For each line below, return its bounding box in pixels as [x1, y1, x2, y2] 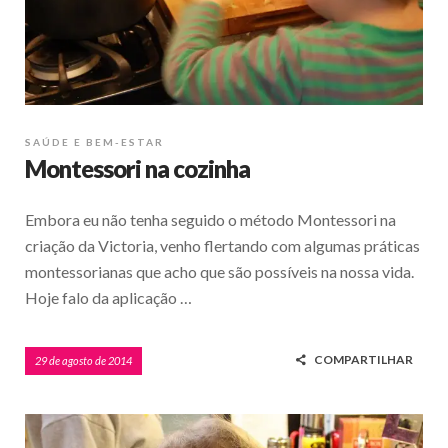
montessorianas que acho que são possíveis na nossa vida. [25, 262, 414, 282]
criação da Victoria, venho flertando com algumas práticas [25, 236, 420, 256]
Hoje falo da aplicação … [25, 288, 192, 308]
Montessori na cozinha [25, 154, 250, 184]
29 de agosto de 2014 [35, 354, 132, 368]
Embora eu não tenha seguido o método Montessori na [25, 210, 396, 230]
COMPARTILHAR [314, 352, 413, 368]
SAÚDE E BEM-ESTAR [25, 136, 164, 149]
